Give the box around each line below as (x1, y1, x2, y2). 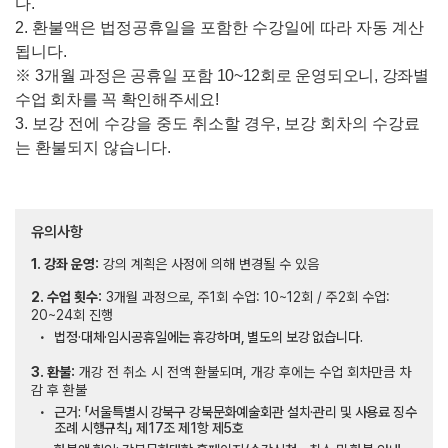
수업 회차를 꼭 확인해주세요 (15, 91, 215, 108)
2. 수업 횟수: (31, 289, 102, 305)
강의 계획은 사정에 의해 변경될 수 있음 (99, 256, 319, 272)
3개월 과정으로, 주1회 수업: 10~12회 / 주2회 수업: (102, 289, 390, 305)
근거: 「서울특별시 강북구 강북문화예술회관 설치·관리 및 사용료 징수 (54, 404, 417, 420)
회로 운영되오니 (260, 67, 375, 84)
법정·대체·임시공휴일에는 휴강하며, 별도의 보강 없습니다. (54, 329, 363, 345)
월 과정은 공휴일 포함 (60, 67, 217, 84)
